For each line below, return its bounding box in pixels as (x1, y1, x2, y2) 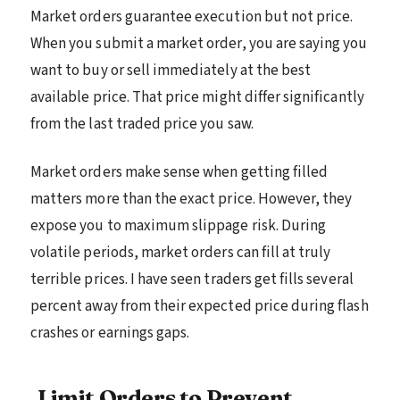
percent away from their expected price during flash (30, 295, 369, 317)
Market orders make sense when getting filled (30, 161, 329, 183)
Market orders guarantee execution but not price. (30, 5, 354, 28)
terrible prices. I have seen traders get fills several (30, 268, 354, 290)
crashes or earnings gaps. (30, 321, 190, 344)
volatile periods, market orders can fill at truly (30, 241, 331, 263)
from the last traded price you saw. (30, 112, 254, 135)
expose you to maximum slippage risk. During (30, 214, 327, 237)
